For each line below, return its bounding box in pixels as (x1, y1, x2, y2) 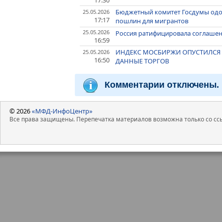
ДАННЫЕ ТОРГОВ (115, 56, 169, 66)
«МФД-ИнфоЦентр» (32, 106, 93, 115)
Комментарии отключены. (105, 79, 219, 90)
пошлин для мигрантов (115, 16, 189, 26)
